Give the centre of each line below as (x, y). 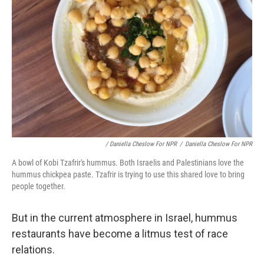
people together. (39, 186)
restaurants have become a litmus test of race (120, 233)
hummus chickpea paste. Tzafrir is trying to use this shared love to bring (128, 174)
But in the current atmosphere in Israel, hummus (125, 217)
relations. (33, 249)
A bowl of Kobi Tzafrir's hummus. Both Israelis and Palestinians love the (128, 162)
